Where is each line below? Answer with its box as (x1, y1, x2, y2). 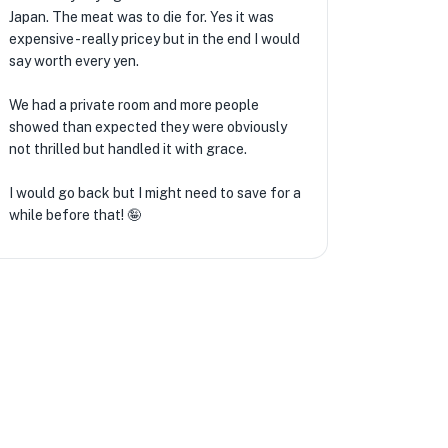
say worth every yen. (8, 53, 139, 69)
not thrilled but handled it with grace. (8, 141, 247, 157)
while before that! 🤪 (8, 207, 141, 223)
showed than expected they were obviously (8, 119, 287, 135)
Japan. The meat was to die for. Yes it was (8, 9, 274, 25)
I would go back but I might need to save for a (8, 185, 301, 201)
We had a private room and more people (8, 97, 259, 113)
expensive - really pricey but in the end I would (8, 31, 300, 47)
